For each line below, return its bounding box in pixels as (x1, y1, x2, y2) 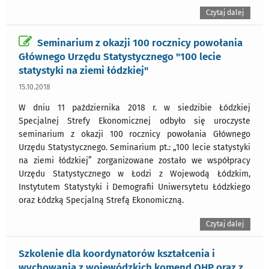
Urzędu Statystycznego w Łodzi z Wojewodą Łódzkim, (19, 169, 250, 180)
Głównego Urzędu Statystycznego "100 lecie (19, 50, 221, 63)
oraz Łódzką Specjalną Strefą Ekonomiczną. (19, 195, 184, 206)
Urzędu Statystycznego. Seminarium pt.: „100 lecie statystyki (19, 142, 250, 153)
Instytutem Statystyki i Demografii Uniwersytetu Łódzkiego (19, 182, 250, 193)
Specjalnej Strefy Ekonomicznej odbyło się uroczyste (19, 116, 250, 127)
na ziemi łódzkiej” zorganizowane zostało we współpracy (19, 156, 250, 166)
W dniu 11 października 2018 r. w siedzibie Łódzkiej (19, 103, 250, 113)
